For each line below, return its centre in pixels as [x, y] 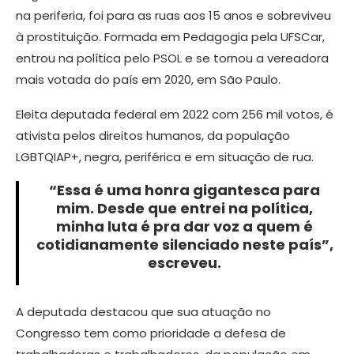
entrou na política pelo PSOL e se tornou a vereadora [172, 58]
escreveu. [185, 263]
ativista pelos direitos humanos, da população [153, 136]
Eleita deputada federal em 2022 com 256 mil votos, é [175, 115]
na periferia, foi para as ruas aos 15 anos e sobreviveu [173, 16]
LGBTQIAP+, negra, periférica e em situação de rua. [165, 157]
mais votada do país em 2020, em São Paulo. [148, 80]
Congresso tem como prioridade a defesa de [151, 333]
